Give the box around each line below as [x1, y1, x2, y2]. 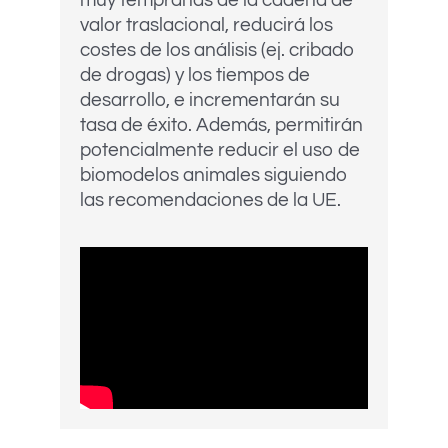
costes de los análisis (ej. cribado [80, 40, 355, 61]
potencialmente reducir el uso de [80, 140, 360, 161]
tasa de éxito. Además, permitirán [80, 115, 363, 136]
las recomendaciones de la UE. [80, 190, 341, 211]
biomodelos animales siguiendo [80, 165, 348, 186]
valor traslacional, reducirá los [80, 15, 333, 36]
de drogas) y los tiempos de [80, 65, 310, 86]
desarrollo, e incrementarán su [80, 90, 340, 111]
